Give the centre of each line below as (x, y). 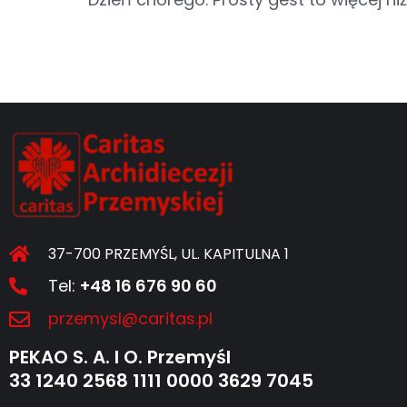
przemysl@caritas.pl (130, 319)
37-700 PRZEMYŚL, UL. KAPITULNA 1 (169, 254)
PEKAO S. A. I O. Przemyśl (120, 357)
